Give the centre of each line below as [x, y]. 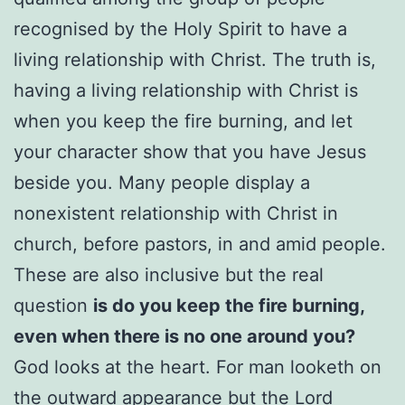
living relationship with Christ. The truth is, [195, 60]
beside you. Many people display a [162, 183]
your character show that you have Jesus [190, 152]
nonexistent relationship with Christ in [176, 214]
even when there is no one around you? [184, 337]
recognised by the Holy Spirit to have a [180, 29]
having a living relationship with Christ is [186, 91]
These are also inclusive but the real [169, 275]
